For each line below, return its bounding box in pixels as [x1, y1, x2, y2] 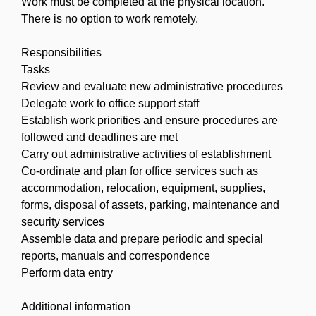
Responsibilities [21, 46, 102, 59]
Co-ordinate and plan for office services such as [21, 164, 258, 177]
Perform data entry [21, 266, 113, 279]
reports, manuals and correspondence [21, 249, 210, 262]
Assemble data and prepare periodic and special [21, 232, 263, 245]
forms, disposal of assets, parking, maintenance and [21, 198, 279, 211]
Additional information [21, 300, 130, 312]
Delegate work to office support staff [21, 97, 199, 109]
